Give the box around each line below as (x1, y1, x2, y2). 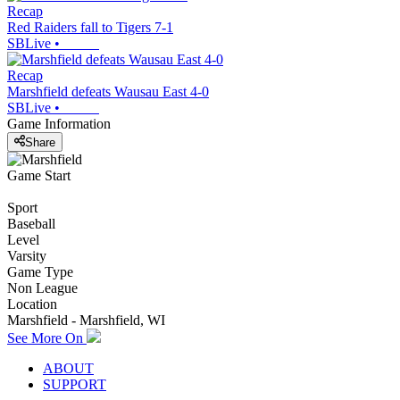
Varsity (7, 247, 46, 263)
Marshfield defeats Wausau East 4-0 (7, 84, 209, 100)
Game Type (7, 263, 73, 279)
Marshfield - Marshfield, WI (7, 312, 165, 328)
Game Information (7, 116, 111, 132)
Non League (7, 279, 78, 296)
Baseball (7, 215, 55, 231)
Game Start (7, 167, 71, 183)
